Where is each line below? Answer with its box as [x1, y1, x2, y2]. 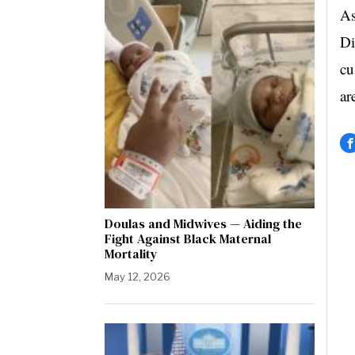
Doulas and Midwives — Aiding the [105, 215, 302, 232]
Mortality [105, 245, 158, 262]
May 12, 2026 [105, 270, 170, 283]
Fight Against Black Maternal [105, 230, 271, 247]
